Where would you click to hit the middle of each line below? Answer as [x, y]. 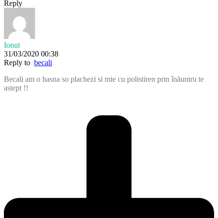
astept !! [16, 88]
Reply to [19, 63]
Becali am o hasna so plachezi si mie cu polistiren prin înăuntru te [104, 79]
